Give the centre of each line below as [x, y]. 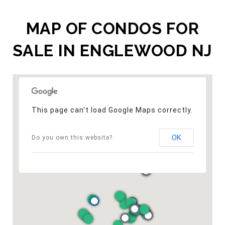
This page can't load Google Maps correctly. [112, 110]
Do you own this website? [72, 137]
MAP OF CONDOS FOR [113, 28]
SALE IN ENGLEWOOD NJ [113, 50]
